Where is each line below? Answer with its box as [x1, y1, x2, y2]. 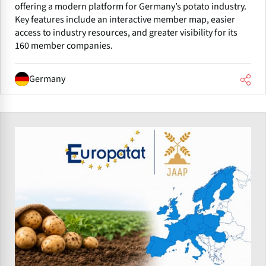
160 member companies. [15, 39, 113, 53]
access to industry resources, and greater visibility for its [15, 26, 237, 40]
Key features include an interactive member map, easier [15, 13, 235, 27]
